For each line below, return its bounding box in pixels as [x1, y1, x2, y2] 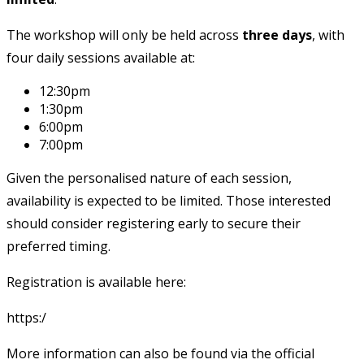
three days [242, 25, 312, 44]
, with [312, 25, 344, 44]
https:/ [6, 308, 46, 327]
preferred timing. [6, 236, 110, 255]
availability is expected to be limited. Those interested [6, 191, 331, 210]
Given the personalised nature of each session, [6, 168, 292, 187]
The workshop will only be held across [6, 25, 242, 44]
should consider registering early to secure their [6, 214, 301, 232]
